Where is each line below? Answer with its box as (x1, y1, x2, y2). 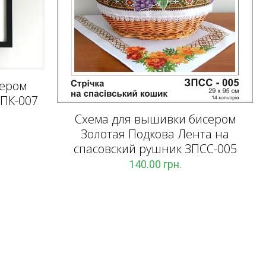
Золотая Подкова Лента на (81, 125, 230, 142)
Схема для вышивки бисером (74, 110, 236, 127)
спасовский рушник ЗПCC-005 (73, 140, 237, 157)
